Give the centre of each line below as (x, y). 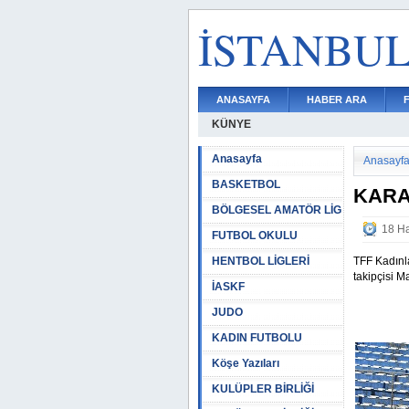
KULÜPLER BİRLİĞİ (263, 389)
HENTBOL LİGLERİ (261, 261)
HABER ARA (337, 100)
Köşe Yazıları (246, 363)
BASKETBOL (246, 184)
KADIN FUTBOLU (257, 338)
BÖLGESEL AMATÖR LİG (277, 210)
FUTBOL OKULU (255, 236)
